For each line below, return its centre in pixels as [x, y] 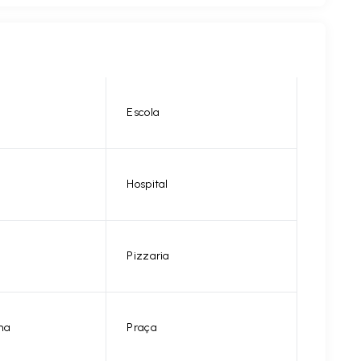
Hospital [147, 184]
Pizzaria [148, 256]
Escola [143, 112]
